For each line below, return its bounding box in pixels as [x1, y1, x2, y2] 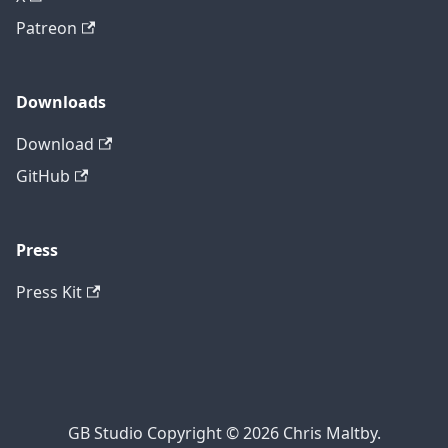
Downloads [16, 91, 106, 114]
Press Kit [16, 281, 82, 304]
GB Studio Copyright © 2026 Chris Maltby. [67, 422, 381, 445]
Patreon [16, 17, 77, 40]
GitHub [16, 165, 70, 188]
